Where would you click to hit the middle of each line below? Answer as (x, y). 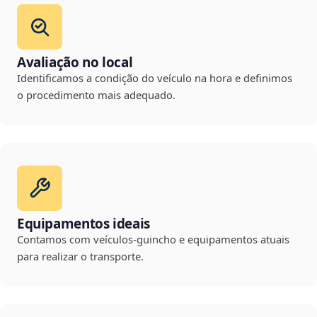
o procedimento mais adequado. (96, 95)
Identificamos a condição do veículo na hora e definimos (155, 78)
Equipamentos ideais (83, 224)
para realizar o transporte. (80, 257)
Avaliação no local (75, 63)
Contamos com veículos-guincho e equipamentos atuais (153, 240)
